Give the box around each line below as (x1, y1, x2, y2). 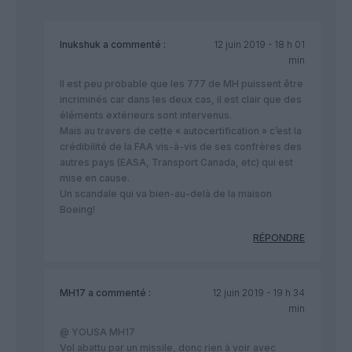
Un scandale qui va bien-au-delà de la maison (60, 187, 272, 200)
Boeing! (60, 203, 95, 215)
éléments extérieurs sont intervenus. (60, 108, 232, 121)
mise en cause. (60, 171, 130, 184)
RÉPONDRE (253, 231, 305, 244)
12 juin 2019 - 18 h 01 (213, 38, 305, 50)
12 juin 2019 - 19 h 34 (211, 286, 305, 299)
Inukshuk (60, 38, 101, 50)
